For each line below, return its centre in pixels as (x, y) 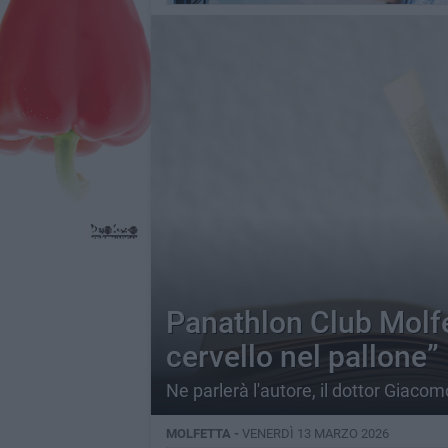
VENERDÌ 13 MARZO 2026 (315, 433)
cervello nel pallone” (302, 356)
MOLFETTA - (203, 433)
